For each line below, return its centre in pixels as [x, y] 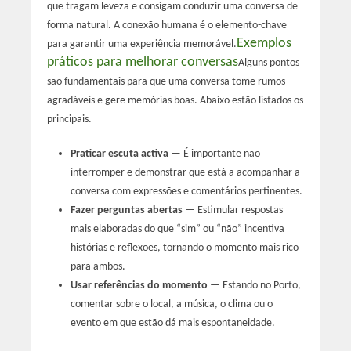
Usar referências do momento [139, 285]
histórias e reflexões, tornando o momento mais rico [184, 248]
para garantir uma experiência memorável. [141, 44]
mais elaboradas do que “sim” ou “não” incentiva [177, 229]
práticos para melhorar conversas [142, 62]
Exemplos [264, 43]
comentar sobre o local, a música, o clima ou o [171, 304]
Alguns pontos [268, 63]
